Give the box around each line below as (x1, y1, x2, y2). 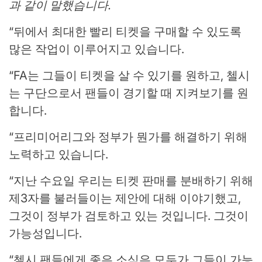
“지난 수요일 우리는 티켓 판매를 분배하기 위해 (9, 174, 253, 188)
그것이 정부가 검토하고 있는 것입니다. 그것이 (9, 209, 249, 223)
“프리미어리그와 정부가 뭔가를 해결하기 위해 (9, 130, 247, 144)
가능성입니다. (9, 226, 82, 241)
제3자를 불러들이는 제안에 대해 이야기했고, (9, 191, 241, 206)
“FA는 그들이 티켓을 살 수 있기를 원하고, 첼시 (9, 68, 250, 83)
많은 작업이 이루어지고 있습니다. (9, 42, 184, 57)
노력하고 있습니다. (9, 147, 108, 162)
